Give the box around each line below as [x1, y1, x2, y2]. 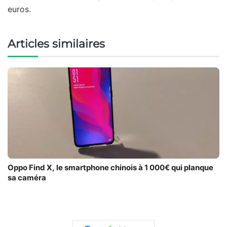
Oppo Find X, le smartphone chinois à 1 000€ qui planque [8, 162, 213, 172]
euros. [8, 4, 31, 14]
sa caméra [8, 172, 46, 182]
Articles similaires [8, 36, 105, 51]
